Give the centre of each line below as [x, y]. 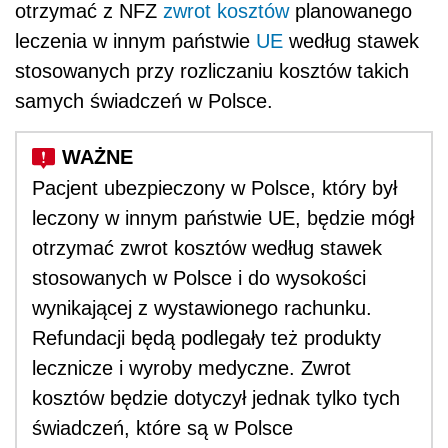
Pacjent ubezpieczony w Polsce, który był [214, 187]
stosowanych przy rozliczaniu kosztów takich [212, 70]
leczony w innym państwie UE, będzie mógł [223, 217]
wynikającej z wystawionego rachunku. [202, 307]
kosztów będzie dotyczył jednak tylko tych [216, 397]
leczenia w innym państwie [135, 40]
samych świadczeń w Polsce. [144, 100]
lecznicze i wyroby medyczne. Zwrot [191, 367]
